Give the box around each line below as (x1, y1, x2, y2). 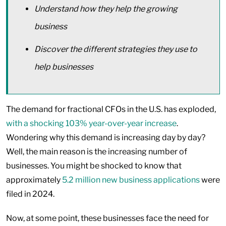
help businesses (34, 62, 93, 72)
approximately (6, 175, 62, 185)
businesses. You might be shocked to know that (6, 161, 182, 171)
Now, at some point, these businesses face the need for (6, 213, 209, 223)
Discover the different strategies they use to (34, 44, 197, 54)
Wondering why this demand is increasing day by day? (6, 133, 205, 142)
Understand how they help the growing (34, 4, 178, 14)
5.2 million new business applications (62, 175, 200, 185)
